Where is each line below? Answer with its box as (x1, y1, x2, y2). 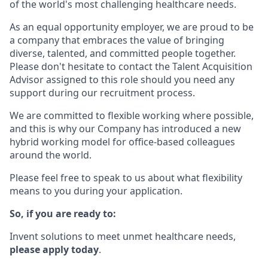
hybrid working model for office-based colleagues (10, 135, 235, 148)
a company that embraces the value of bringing (10, 33, 224, 47)
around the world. (10, 148, 92, 162)
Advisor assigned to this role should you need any (10, 73, 234, 86)
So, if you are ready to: (10, 207, 116, 220)
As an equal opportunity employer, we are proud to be (10, 20, 254, 33)
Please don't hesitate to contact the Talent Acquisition (10, 60, 252, 73)
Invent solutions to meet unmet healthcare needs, (10, 230, 236, 243)
